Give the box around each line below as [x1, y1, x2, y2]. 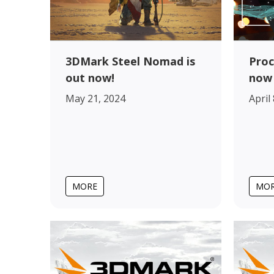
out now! [65, 70, 114, 85]
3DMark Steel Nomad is [65, 53, 195, 68]
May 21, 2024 [65, 91, 125, 105]
